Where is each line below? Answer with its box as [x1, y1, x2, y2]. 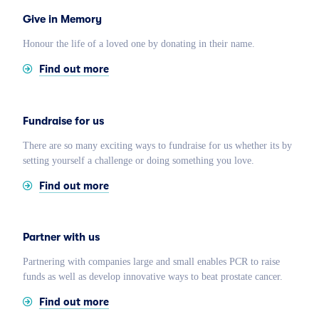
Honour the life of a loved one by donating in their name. [22, 38, 255, 50]
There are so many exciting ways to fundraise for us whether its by [22, 140, 292, 151]
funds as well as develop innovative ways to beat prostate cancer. [22, 271, 283, 283]
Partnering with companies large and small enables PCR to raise [22, 256, 280, 268]
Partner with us [22, 231, 100, 244]
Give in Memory [22, 13, 102, 26]
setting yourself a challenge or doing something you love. [22, 155, 254, 166]
